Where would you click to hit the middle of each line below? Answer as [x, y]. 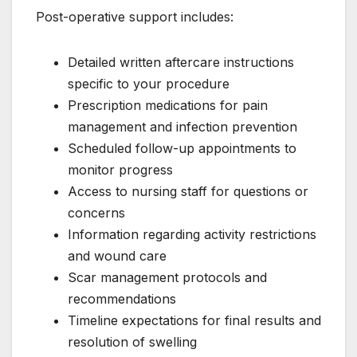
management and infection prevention [182, 126]
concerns [96, 212]
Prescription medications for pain [168, 105]
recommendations [122, 298]
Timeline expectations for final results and [194, 320]
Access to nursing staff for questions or [188, 191]
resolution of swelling [132, 341]
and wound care [117, 255]
